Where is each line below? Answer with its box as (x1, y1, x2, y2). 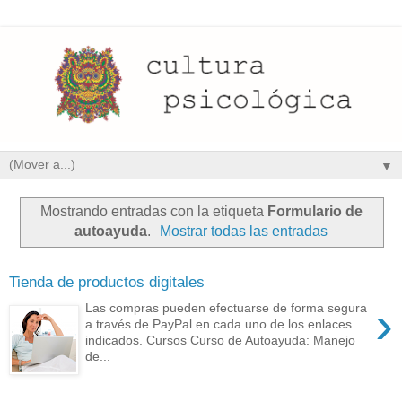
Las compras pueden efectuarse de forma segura (85, 300, 368, 315)
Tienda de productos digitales (9, 273, 205, 292)
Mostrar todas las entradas (160, 223, 328, 239)
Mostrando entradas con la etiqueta (39, 203, 267, 219)
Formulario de (267, 203, 363, 219)
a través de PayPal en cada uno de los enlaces (85, 316, 353, 331)
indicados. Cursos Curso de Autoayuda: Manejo (85, 332, 356, 347)
